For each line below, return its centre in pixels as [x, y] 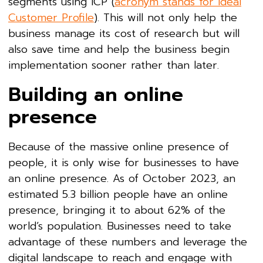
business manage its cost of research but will [124, 33]
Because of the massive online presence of [119, 146]
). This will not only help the [166, 17]
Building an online [96, 95]
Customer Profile [51, 17]
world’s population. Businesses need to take [120, 226]
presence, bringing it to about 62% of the [117, 210]
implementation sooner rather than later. [114, 65]
